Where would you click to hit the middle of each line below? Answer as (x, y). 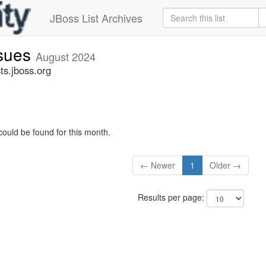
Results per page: (172, 197)
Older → (226, 165)
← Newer (158, 165)
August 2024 (66, 56)
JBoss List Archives (96, 18)
